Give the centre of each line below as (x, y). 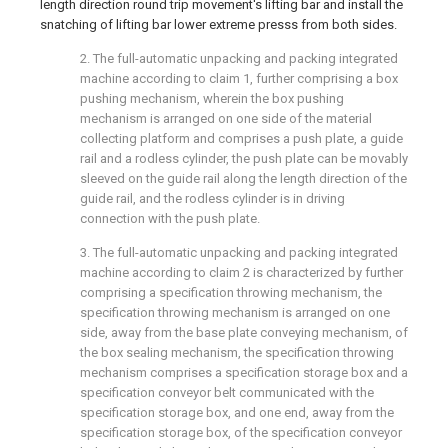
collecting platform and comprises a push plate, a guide (241, 139)
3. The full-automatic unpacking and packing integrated (239, 253)
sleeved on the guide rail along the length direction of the (243, 179)
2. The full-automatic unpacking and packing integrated (239, 59)
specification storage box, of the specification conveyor (241, 433)
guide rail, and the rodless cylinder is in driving (212, 199)
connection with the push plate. (170, 219)
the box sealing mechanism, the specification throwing (237, 353)
